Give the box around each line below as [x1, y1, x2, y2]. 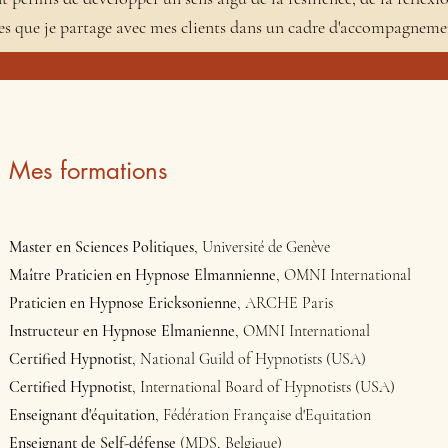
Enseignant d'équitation [9, 405, 156, 425]
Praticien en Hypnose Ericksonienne [9, 293, 238, 313]
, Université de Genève [194, 237, 331, 257]
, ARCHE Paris [237, 293, 334, 313]
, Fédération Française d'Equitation [155, 405, 372, 425]
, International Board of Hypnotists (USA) [132, 377, 396, 397]
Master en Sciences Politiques [9, 237, 195, 257]
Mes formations [9, 155, 169, 186]
